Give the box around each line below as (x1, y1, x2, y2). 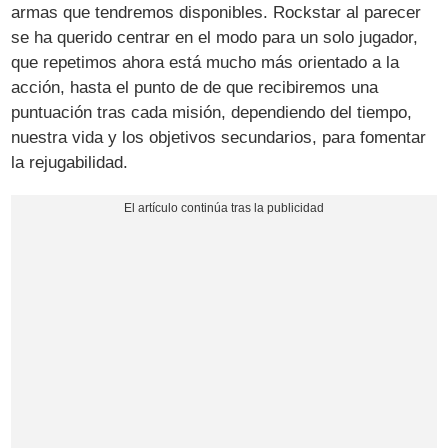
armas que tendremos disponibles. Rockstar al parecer (11, 2, 422, 22)
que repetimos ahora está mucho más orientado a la (11, 52, 400, 72)
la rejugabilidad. (11, 152, 129, 172)
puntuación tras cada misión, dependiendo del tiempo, (11, 102, 413, 122)
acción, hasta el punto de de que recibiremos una (11, 77, 379, 97)
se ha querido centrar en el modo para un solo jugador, (11, 27, 419, 47)
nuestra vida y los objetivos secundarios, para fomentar (11, 127, 427, 147)
